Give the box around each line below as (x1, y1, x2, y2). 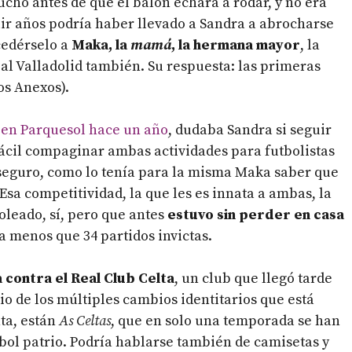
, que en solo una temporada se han (111, 312, 340, 331)
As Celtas (59, 312, 111, 331)
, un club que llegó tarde (174, 269, 332, 288)
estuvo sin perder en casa (167, 206, 344, 225)
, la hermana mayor (171, 36, 300, 55)
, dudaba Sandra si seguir (168, 121, 332, 140)
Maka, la (71, 36, 130, 55)
